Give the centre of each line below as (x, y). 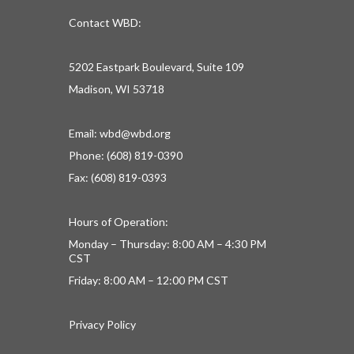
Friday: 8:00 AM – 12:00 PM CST (149, 280)
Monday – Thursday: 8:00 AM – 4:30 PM (168, 244)
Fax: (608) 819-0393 (118, 177)
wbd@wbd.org (135, 133)
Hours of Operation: (119, 222)
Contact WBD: (105, 23)
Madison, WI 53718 (117, 89)
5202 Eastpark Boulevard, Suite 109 (156, 67)
